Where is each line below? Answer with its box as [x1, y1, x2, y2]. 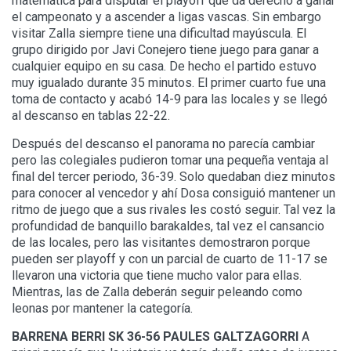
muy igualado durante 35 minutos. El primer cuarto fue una [12, 75, 326, 91]
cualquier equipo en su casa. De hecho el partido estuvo [12, 59, 317, 74]
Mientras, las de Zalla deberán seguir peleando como [12, 284, 302, 300]
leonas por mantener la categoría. [12, 301, 193, 317]
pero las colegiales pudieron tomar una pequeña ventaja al [12, 153, 328, 168]
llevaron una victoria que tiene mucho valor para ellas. [12, 268, 302, 284]
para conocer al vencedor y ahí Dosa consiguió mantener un [12, 186, 335, 201]
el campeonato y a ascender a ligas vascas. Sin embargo [12, 9, 321, 25]
